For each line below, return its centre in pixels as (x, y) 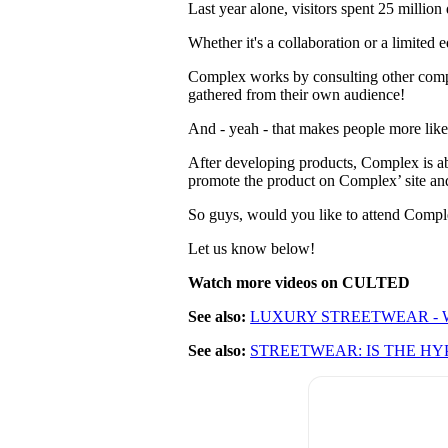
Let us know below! (252, 249)
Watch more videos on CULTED (299, 283)
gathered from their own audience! (297, 95)
